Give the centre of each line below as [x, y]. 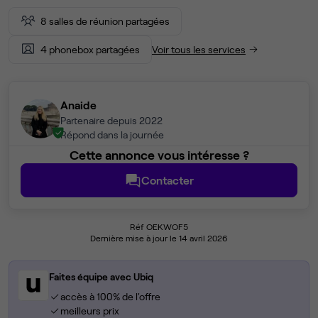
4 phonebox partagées [90, 49]
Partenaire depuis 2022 [111, 121]
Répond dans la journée [112, 135]
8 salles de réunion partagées [105, 21]
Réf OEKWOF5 [159, 227]
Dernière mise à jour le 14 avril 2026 [159, 238]
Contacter [168, 180]
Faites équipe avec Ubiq [101, 277]
